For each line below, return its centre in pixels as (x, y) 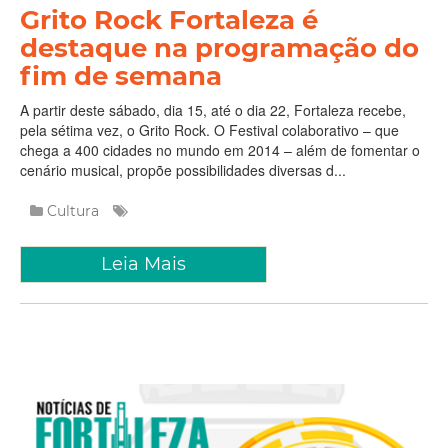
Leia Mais (143, 263)
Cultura (73, 210)
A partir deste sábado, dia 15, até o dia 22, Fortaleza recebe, (213, 109)
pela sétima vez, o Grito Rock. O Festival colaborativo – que (209, 129)
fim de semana (121, 75)
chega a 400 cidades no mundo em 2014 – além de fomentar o (220, 149)
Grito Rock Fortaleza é (169, 19)
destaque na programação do (219, 47)
